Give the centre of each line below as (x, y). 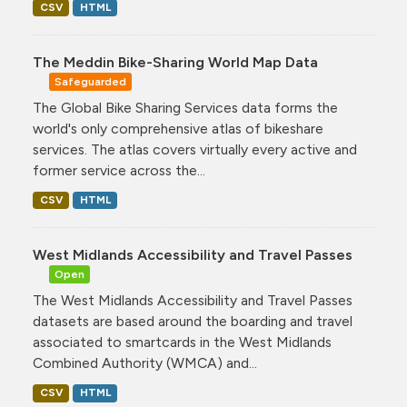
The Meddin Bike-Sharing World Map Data (175, 63)
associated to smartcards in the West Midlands (182, 342)
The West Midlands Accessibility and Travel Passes (193, 301)
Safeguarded (90, 81)
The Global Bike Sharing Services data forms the (185, 108)
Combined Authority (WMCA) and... (145, 363)
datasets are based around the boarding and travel (193, 322)
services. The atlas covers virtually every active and (195, 150)
